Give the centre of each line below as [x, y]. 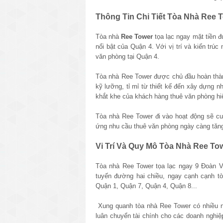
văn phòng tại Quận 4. [127, 56]
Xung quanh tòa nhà [128, 206]
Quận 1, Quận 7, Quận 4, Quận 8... [146, 186]
